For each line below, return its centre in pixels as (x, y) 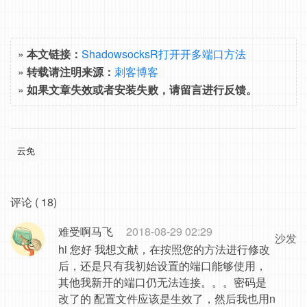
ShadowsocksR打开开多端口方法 (164, 54)
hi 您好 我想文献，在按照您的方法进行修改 (164, 249)
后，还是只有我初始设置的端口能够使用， (162, 266)
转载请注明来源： (71, 72)
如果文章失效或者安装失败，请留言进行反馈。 (142, 89)
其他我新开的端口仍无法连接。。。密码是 (162, 282)
